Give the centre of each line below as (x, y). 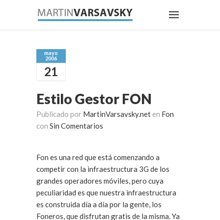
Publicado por (60, 114)
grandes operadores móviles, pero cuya (100, 181)
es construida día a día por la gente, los (99, 204)
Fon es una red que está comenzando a (98, 157)
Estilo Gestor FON (94, 99)
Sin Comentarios (76, 126)
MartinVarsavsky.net (117, 114)
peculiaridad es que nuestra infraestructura (106, 192)
